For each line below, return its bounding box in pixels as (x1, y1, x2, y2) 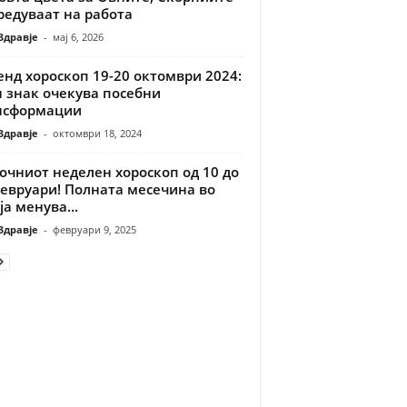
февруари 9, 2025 (52, 222, 136, 236)
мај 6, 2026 (52, 29, 104, 44)
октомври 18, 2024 (52, 125, 142, 140)
